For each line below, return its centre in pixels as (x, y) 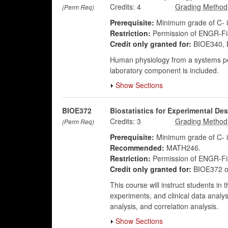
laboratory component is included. (164, 70)
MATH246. (182, 148)
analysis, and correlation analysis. (164, 206)
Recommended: (137, 148)
